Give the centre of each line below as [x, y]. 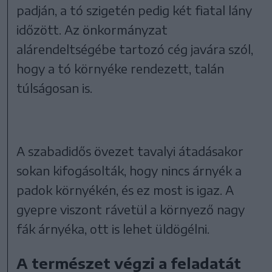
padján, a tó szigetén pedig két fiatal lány [134, 10]
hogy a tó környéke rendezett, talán [121, 68]
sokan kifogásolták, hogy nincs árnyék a [129, 170]
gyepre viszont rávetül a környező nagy [131, 209]
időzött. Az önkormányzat [92, 29]
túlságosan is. [55, 87]
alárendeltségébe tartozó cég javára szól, [135, 49]
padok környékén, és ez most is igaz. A [125, 189]
